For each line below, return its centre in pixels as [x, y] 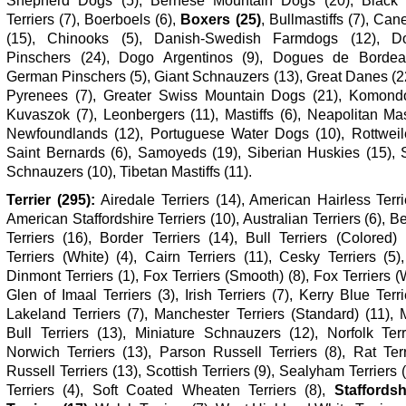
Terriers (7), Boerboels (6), [94, 19]
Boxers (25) [221, 19]
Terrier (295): [51, 199]
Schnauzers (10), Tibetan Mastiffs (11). [129, 171]
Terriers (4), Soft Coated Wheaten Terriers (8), [170, 390]
